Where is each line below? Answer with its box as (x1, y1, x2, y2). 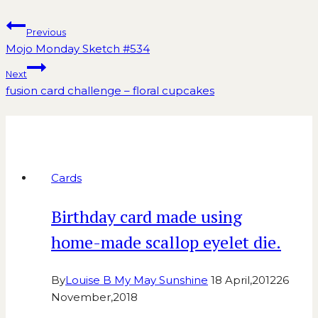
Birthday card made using (51, 205, 242, 229)
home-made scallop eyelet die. (51, 231, 281, 254)
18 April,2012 (211, 273, 276, 287)
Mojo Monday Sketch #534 (6, 41, 150, 55)
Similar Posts (6, 112, 119, 139)
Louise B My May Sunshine (65, 273, 208, 287)
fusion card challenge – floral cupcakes (6, 83, 214, 97)
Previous (26, 26, 66, 38)
